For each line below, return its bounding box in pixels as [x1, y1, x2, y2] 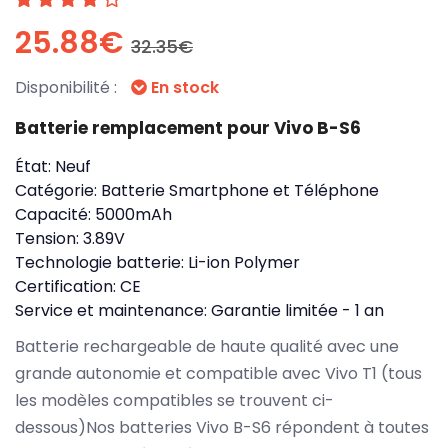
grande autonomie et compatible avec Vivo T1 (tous [15, 361, 422, 385]
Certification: [15, 274, 120, 298]
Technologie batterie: [15, 250, 188, 274]
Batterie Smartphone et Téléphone [101, 178, 379, 202]
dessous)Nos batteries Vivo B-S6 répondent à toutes [15, 415, 429, 439]
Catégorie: [15, 178, 101, 202]
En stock [147, 75, 219, 99]
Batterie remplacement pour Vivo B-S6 [15, 115, 361, 140]
